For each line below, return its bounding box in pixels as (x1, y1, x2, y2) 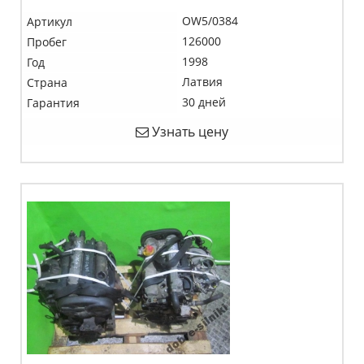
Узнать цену (149, 123, 228, 141)
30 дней (182, 94, 226, 110)
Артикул (27, 14, 72, 29)
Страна (27, 75, 67, 90)
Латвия (182, 74, 223, 89)
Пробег (27, 34, 67, 50)
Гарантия (27, 95, 80, 110)
